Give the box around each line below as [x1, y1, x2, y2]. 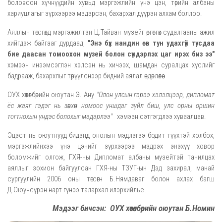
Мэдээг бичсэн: [53, 203, 110, 213]
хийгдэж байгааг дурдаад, [7, 39, 88, 48]
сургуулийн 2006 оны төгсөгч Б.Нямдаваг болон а [7, 174, 180, 183]
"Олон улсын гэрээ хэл [96, 90, 163, 99]
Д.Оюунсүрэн [7, 185, 49, 194]
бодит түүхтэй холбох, [145, 131, 215, 140]
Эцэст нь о [7, 131, 42, 140]
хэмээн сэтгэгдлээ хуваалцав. [114, 112, 206, 121]
